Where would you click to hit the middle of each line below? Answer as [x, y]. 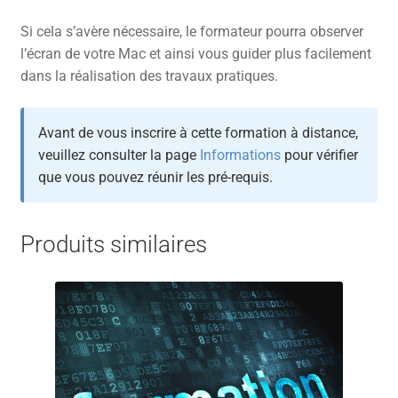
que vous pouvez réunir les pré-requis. [155, 178]
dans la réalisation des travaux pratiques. [149, 76]
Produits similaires [113, 245]
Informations [240, 155]
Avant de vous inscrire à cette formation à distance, [198, 133]
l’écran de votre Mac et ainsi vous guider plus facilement [195, 54]
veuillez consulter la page [119, 155]
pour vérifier [319, 155]
